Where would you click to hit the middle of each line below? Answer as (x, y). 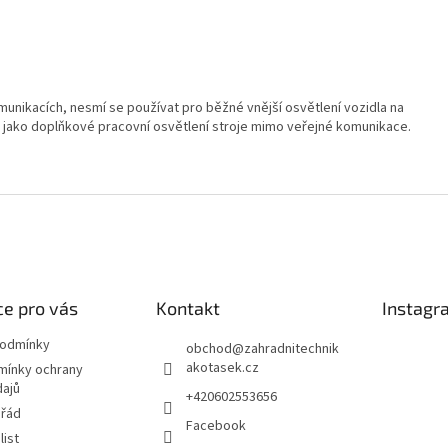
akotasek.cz (222, 368)
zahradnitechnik (291, 349)
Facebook (215, 426)
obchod (208, 349)
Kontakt (187, 308)
